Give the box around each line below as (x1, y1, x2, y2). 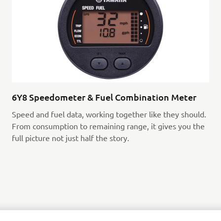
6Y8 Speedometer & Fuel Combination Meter (11, 91, 196, 103)
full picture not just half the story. (11, 132, 129, 143)
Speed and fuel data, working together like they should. (11, 109, 206, 119)
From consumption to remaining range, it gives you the (11, 120, 205, 131)
